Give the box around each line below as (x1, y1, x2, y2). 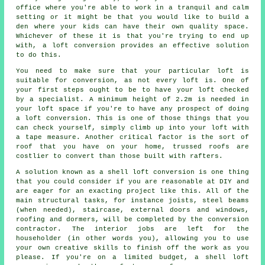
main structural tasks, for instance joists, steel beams (16, 197, 249, 205)
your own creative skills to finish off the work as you (16, 244, 249, 252)
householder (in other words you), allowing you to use (16, 235, 249, 243)
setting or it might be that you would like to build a (16, 14, 249, 21)
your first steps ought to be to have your (16, 86, 199, 94)
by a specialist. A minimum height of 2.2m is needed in (16, 96, 249, 104)
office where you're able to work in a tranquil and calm (16, 4, 249, 12)
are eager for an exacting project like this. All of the (16, 188, 249, 195)
